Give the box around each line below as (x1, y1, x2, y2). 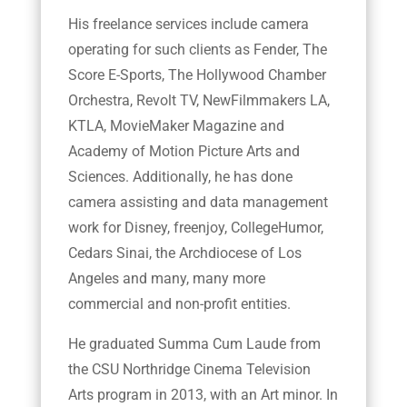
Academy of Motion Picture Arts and (67, 143, 300, 161)
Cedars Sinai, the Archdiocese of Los (67, 244, 302, 263)
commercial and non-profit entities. (67, 295, 291, 313)
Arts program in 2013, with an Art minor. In (67, 386, 338, 404)
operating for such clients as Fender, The (67, 41, 327, 59)
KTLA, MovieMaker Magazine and (67, 117, 284, 135)
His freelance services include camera (67, 15, 309, 34)
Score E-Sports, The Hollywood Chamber (67, 66, 326, 84)
